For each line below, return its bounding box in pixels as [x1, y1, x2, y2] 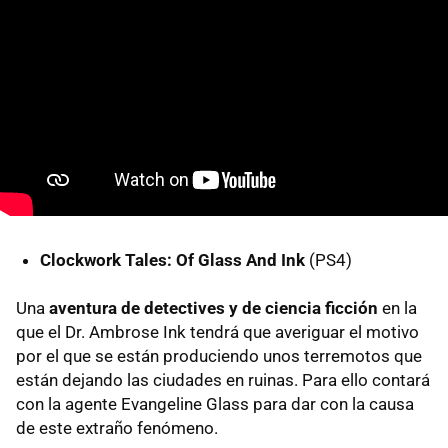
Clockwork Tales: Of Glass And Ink [40, 249, 305, 270]
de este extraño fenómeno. [16, 417, 218, 438]
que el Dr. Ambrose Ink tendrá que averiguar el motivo [16, 321, 419, 342]
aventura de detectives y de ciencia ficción [49, 297, 378, 318]
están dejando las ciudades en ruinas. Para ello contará [16, 369, 430, 390]
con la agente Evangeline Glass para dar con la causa [16, 393, 414, 414]
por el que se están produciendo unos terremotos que [16, 345, 422, 366]
